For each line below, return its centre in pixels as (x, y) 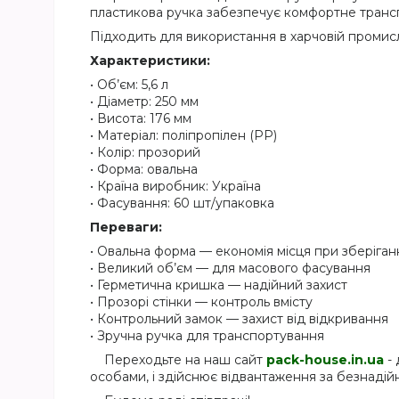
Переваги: (126, 227)
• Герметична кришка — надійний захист (219, 285)
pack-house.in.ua (325, 359)
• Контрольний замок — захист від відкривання (239, 318)
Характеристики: (150, 60)
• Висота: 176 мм (141, 118)
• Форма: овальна (144, 169)
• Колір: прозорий (145, 152)
